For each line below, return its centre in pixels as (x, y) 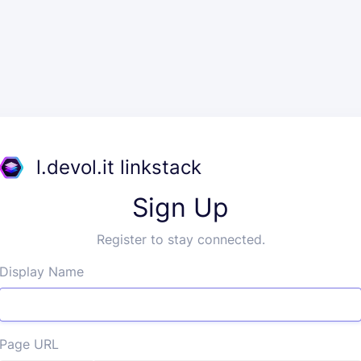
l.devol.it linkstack (119, 167)
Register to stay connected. (180, 239)
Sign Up (180, 207)
